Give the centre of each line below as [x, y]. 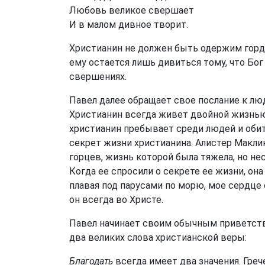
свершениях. [98, 77]
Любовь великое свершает [132, 10]
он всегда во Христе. [116, 200]
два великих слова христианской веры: [158, 237]
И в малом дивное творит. [129, 25]
